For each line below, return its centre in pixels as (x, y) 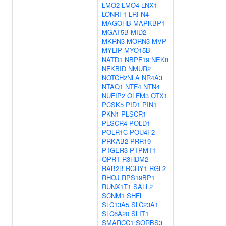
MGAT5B (115, 32)
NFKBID (114, 68)
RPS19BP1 (138, 177)
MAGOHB (117, 23)
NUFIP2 (114, 96)
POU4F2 (142, 132)
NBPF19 (137, 59)
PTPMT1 (143, 150)
